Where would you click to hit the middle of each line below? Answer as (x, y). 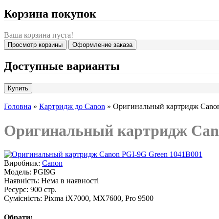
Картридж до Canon (72, 107)
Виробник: (22, 163)
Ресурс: (16, 190)
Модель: (18, 172)
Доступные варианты (62, 66)
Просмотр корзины (35, 45)
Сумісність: (23, 198)
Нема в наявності (69, 181)
